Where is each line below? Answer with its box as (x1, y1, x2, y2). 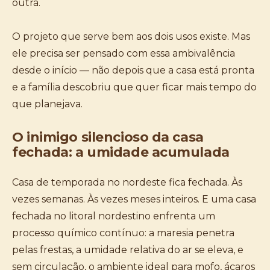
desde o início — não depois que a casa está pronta (12, 64, 254, 76)
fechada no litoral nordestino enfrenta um (12, 210, 215, 222)
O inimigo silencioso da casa (12, 129, 204, 145)
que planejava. (12, 98, 83, 110)
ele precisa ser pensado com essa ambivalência (12, 48, 235, 59)
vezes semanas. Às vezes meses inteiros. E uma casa (12, 193, 256, 205)
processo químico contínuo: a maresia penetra (12, 227, 234, 239)
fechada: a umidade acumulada (12, 144, 230, 160)
